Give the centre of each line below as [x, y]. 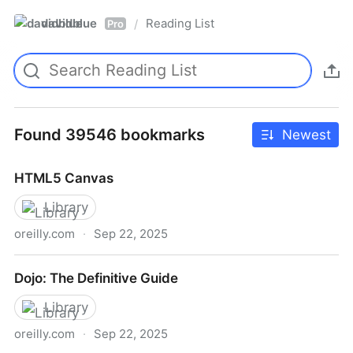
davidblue [69, 23]
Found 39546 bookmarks [110, 135]
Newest [307, 135]
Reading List [180, 23]
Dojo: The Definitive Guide [96, 278]
